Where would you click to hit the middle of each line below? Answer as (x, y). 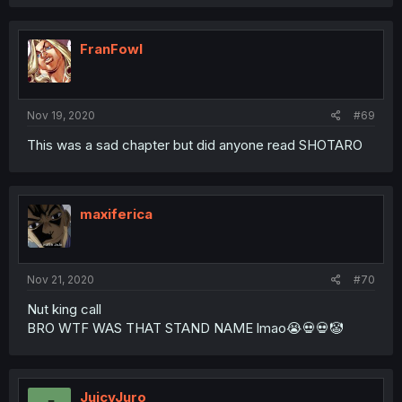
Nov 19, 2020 (61, 115)
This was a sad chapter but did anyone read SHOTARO (195, 144)
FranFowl (111, 49)
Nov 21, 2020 (61, 280)
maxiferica (116, 214)
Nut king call (64, 309)
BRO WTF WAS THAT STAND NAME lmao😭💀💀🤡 (185, 328)
